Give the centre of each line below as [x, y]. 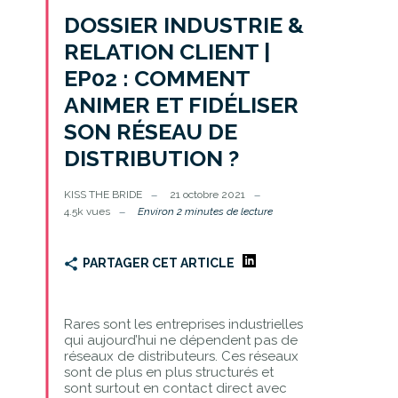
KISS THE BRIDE [103, 194]
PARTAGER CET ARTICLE [158, 263]
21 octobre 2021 [207, 194]
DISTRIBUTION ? [151, 158]
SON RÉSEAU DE [150, 131]
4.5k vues [87, 211]
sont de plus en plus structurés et [168, 372]
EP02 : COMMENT [156, 78]
